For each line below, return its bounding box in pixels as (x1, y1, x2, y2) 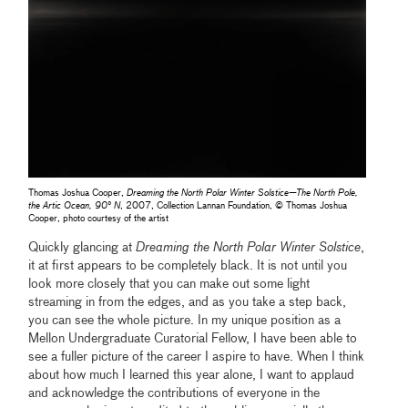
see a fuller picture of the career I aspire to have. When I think (28, 351, 365, 364)
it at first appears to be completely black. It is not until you (28, 260, 348, 273)
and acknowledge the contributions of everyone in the (28, 387, 321, 401)
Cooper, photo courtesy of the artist (28, 214, 169, 224)
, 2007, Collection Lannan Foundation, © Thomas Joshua (120, 201, 348, 211)
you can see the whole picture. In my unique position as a (28, 314, 342, 328)
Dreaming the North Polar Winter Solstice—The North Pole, (127, 189, 359, 199)
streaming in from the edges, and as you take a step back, (28, 296, 347, 310)
